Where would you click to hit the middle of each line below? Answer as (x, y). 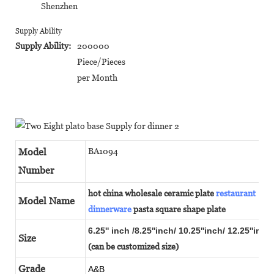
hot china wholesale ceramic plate (152, 193)
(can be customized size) (133, 246)
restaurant (236, 193)
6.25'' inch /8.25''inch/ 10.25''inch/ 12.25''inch (180, 230)
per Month (97, 77)
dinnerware (110, 209)
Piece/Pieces (101, 61)
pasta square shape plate (179, 209)
